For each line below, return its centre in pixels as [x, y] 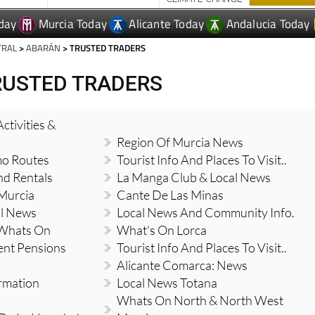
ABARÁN [44, 48]
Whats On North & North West [200, 301]
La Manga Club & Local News [193, 178]
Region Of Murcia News [180, 142]
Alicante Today [167, 24]
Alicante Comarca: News [182, 265]
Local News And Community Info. [205, 213]
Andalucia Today [268, 24]
